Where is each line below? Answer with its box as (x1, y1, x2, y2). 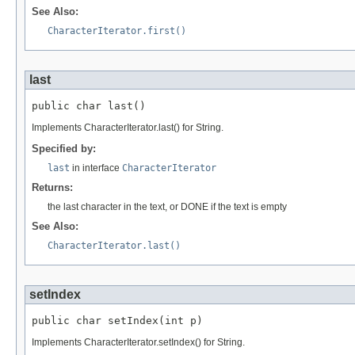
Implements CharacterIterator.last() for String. (32, 121, 223, 133)
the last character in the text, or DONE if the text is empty (48, 200, 287, 212)
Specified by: (32, 142, 96, 155)
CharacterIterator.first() (48, 25, 186, 36)
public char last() (32, 99, 146, 112)
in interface (70, 162, 122, 174)
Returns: (32, 181, 73, 193)
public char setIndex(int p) (32, 314, 203, 326)
